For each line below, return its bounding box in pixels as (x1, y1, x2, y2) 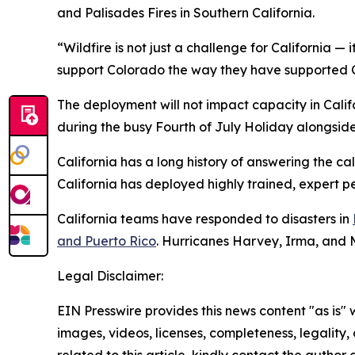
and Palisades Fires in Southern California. (57, 5, 315, 21)
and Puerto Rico (57, 233, 156, 250)
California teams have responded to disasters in (57, 211, 353, 227)
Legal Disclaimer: (57, 268, 163, 284)
